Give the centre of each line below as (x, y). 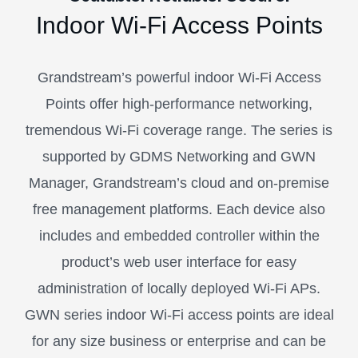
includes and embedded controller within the (179, 236)
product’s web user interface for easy (179, 262)
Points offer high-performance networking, (179, 104)
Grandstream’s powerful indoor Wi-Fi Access (179, 78)
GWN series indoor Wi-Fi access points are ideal (179, 315)
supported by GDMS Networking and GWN (179, 157)
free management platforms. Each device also (179, 209)
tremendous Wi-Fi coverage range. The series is (179, 130)
